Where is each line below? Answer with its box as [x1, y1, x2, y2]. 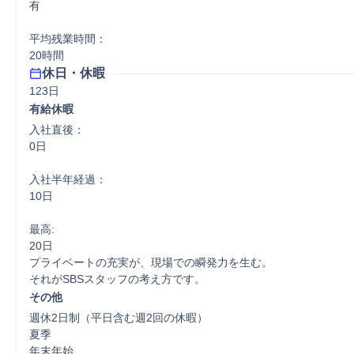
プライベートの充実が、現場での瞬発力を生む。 [29, 256, 273, 269]
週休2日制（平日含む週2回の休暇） [29, 311, 208, 324]
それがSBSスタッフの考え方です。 [29, 273, 205, 285]
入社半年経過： [29, 173, 107, 186]
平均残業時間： [29, 32, 107, 45]
